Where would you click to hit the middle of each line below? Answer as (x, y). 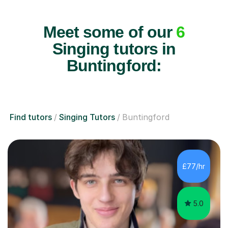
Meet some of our (110, 32)
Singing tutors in (114, 49)
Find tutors (31, 117)
